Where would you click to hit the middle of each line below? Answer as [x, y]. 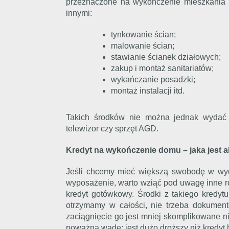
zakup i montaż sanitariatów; [162, 68]
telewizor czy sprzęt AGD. [112, 129]
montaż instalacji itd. [148, 91]
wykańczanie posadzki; [153, 79]
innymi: [79, 13]
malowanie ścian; [143, 46]
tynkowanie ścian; [143, 35]
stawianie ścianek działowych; [166, 57]
